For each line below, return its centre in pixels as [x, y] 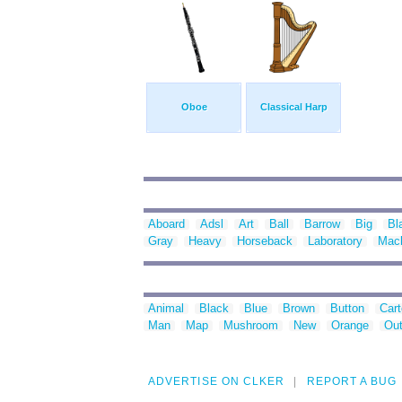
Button [347, 309]
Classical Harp [293, 107]
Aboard [166, 224]
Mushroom [251, 326]
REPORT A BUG [352, 382]
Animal [166, 309]
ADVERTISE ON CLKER [217, 382]
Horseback [265, 241]
